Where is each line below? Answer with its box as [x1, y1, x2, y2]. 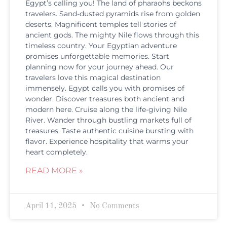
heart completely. [25, 147, 88, 157]
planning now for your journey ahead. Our [25, 62, 174, 72]
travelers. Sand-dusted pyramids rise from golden [25, 9, 200, 19]
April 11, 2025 [25, 202, 79, 211]
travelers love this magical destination [25, 73, 161, 83]
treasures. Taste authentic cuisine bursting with [25, 126, 194, 136]
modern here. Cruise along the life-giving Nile [25, 105, 187, 115]
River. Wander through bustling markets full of [25, 116, 192, 125]
